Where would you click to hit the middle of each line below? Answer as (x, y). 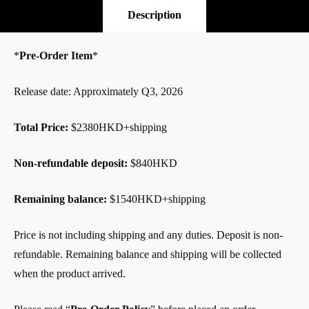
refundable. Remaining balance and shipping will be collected (148, 255)
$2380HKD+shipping (118, 128)
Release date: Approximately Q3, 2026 (98, 92)
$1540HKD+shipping (156, 199)
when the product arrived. (70, 274)
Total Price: (41, 128)
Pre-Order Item (56, 56)
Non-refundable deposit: (71, 163)
